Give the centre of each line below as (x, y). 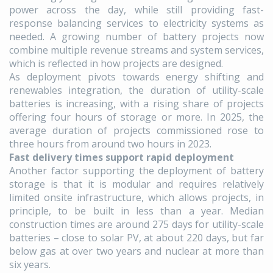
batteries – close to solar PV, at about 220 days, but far (136, 238)
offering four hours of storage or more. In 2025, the (136, 117)
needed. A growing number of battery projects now (136, 37)
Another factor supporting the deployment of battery (136, 171)
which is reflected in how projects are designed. (116, 64)
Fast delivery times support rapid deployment (122, 158)
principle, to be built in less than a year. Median (136, 211)
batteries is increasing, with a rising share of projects (136, 104)
